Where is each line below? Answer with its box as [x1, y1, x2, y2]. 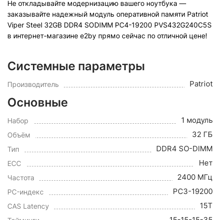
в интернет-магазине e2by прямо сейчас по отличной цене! [7, 31, 207, 40]
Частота [7, 173, 34, 182]
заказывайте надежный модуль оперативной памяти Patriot [7, 9, 208, 18]
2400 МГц [177, 172, 213, 182]
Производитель [7, 80, 59, 88]
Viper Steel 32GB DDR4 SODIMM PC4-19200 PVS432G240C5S [7, 20, 212, 29]
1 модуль [181, 115, 213, 125]
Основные [7, 95, 68, 110]
